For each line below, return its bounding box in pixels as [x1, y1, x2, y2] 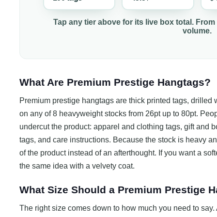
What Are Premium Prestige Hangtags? [19, 77, 211, 88]
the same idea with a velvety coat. [19, 162, 135, 170]
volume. [183, 27, 212, 35]
